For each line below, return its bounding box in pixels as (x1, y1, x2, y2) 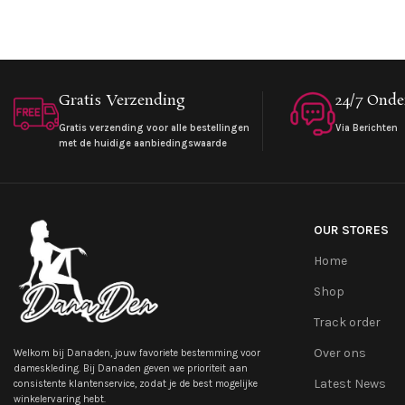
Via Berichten (334, 121, 398, 134)
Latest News (313, 375, 386, 391)
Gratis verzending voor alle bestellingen (59, 121, 250, 134)
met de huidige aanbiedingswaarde (59, 137, 227, 149)
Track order (313, 314, 381, 330)
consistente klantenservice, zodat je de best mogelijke (14, 378, 258, 391)
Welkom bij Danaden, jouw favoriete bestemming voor (14, 347, 260, 360)
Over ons (313, 344, 366, 361)
